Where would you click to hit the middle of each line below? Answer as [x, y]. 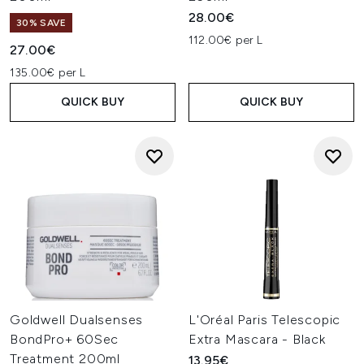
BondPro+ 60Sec [65, 339]
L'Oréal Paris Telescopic [265, 320]
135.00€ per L [48, 73]
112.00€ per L [226, 40]
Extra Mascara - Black [257, 339]
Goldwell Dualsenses [77, 320]
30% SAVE [41, 23]
